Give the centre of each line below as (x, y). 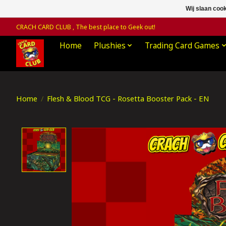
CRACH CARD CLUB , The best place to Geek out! (86, 27)
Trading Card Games (182, 45)
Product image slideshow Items (138, 133)
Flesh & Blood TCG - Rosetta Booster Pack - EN (128, 98)
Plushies (109, 45)
